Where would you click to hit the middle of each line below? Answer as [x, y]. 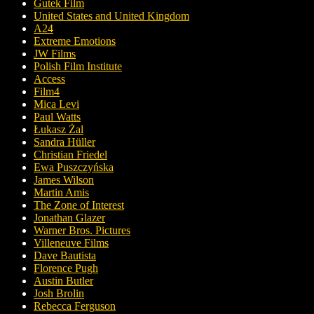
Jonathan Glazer [69, 217]
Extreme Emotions [75, 41]
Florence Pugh [66, 268]
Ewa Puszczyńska [74, 167]
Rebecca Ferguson [75, 306]
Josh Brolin [59, 293]
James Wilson [64, 179]
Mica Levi [56, 104]
